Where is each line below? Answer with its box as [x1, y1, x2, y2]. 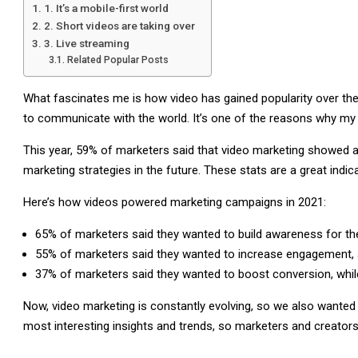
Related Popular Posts [66, 54, 169, 66]
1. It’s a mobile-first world [43, 2, 169, 14]
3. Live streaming [43, 37, 129, 50]
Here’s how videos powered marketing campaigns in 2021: [23, 195, 326, 209]
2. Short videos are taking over [43, 19, 195, 32]
